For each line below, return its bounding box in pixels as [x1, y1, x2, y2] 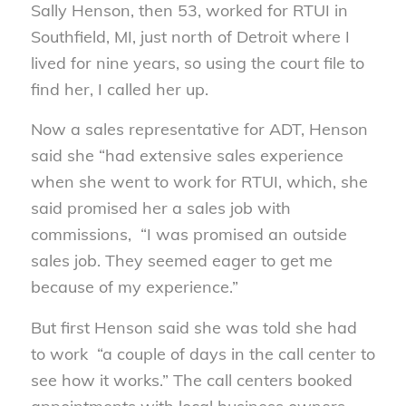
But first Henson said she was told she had [30, 316, 357, 338]
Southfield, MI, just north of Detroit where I [30, 26, 350, 48]
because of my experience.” [30, 276, 238, 298]
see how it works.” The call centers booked [30, 369, 353, 391]
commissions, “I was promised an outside [30, 224, 347, 246]
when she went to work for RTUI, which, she [30, 171, 368, 193]
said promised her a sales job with [30, 198, 291, 219]
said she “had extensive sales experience [30, 145, 343, 167]
